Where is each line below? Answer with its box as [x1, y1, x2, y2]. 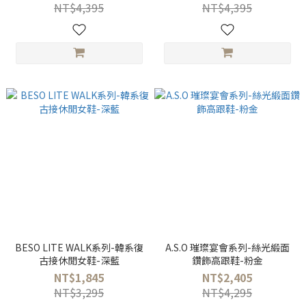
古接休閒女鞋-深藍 [38, 253, 120, 267]
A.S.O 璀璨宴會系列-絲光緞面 [165, 240, 290, 254]
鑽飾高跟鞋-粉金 [191, 253, 263, 267]
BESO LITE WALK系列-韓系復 [14, 240, 143, 254]
